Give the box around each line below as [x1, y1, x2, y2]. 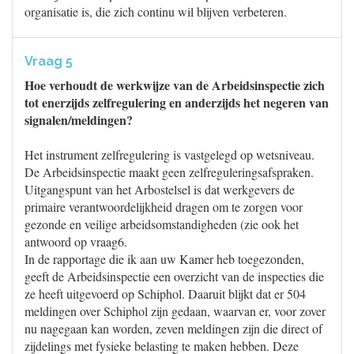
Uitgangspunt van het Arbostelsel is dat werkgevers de [24, 181, 295, 198]
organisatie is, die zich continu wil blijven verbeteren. [24, 3, 287, 20]
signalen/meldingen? [24, 111, 133, 129]
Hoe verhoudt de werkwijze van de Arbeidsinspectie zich [24, 76, 325, 94]
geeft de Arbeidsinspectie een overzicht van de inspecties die [24, 268, 324, 284]
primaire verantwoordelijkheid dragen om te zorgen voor [24, 198, 303, 215]
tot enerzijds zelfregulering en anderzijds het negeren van [24, 93, 329, 111]
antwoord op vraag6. [24, 233, 127, 250]
